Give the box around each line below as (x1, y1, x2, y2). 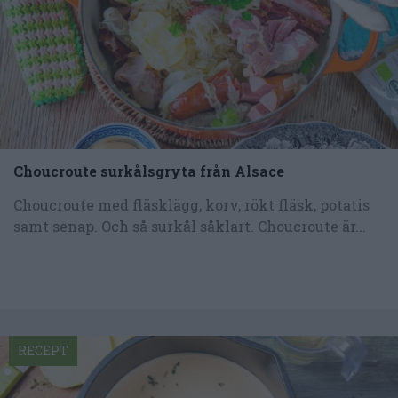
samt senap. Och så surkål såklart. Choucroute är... (13, 217, 366, 236)
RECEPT (18, 342, 68, 360)
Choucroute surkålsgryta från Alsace (13, 162, 284, 181)
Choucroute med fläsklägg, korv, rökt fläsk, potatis (13, 195, 370, 215)
